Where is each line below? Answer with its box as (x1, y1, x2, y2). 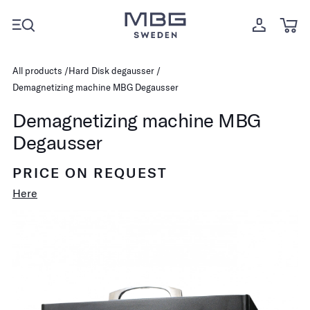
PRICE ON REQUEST (12, 164, 167, 181)
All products (12, 65, 62, 76)
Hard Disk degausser (69, 65, 154, 76)
